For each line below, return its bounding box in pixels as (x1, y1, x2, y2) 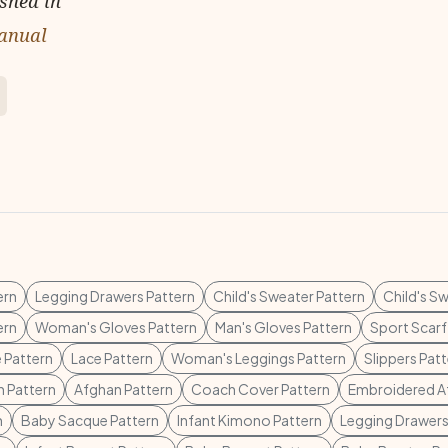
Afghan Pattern (74, 380, 173, 398)
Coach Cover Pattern (191, 380, 330, 398)
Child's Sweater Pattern (213, 287, 365, 305)
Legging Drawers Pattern (35, 287, 195, 305)
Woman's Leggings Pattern (171, 349, 346, 367)
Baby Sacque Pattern (21, 411, 159, 429)
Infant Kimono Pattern (177, 411, 322, 429)
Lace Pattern (71, 349, 153, 367)
